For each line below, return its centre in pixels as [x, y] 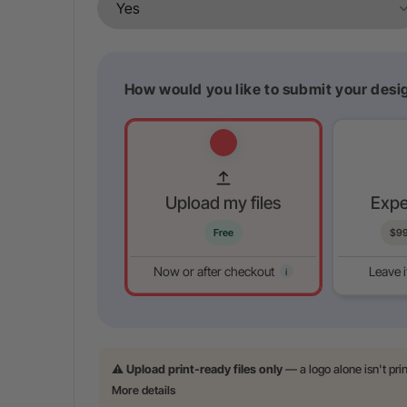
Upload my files [223, 203]
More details [143, 390]
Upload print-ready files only [204, 369]
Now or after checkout [213, 271]
